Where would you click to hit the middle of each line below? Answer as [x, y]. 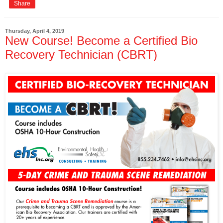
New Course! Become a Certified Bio [101, 40]
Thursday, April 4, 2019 [35, 31]
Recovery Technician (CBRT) [81, 54]
